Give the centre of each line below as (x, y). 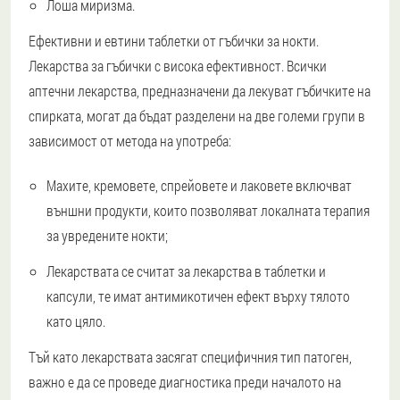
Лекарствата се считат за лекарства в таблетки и (186, 271)
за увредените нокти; (107, 235)
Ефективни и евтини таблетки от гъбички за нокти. (174, 40)
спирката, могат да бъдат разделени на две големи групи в (197, 115)
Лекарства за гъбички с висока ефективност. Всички (178, 65)
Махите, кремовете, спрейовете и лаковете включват (199, 185)
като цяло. (76, 321)
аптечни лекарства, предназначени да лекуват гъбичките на (200, 90)
